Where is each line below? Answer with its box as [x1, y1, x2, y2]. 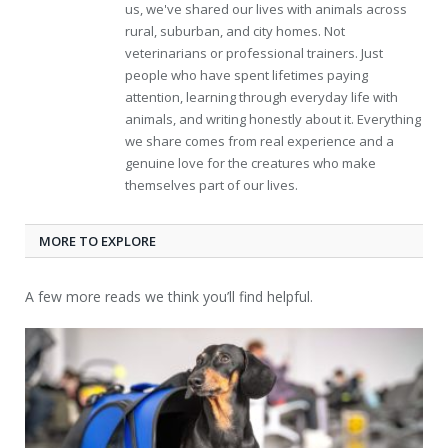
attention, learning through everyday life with [125, 87, 398, 106]
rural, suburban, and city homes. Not [125, 21, 345, 40]
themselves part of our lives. [125, 175, 298, 194]
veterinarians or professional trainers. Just [125, 43, 383, 62]
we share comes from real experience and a [125, 131, 394, 150]
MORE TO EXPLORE [39, 231, 156, 250]
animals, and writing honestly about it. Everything [125, 109, 421, 128]
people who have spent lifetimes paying [125, 65, 368, 84]
